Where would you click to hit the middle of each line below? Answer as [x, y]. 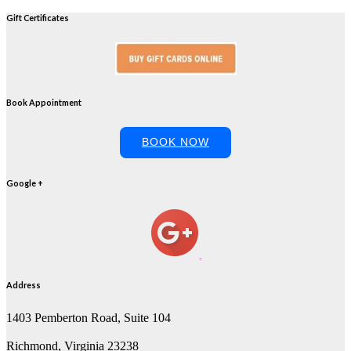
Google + [25, 183]
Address [24, 284]
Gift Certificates [38, 18]
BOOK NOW [175, 142]
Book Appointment [44, 103]
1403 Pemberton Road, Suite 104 [89, 317]
